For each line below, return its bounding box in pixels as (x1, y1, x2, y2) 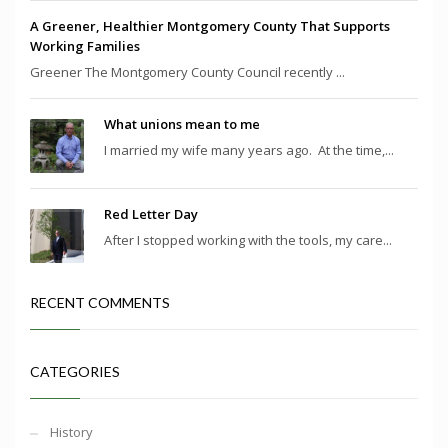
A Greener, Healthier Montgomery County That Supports (30, 17, 390, 36)
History (50, 423, 93, 442)
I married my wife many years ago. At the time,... (104, 141, 394, 160)
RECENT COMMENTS (30, 294, 170, 312)
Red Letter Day (104, 205, 198, 224)
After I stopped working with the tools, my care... (104, 231, 392, 250)
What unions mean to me (104, 115, 260, 134)
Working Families (30, 37, 140, 56)
